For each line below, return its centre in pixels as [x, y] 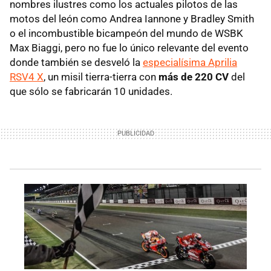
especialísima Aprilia [190, 63]
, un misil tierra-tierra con [101, 77]
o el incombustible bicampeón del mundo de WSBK [126, 34]
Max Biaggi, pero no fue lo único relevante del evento [129, 48]
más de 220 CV [194, 77]
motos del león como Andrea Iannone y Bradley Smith [132, 19]
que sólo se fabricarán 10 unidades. [91, 92]
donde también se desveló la [76, 63]
